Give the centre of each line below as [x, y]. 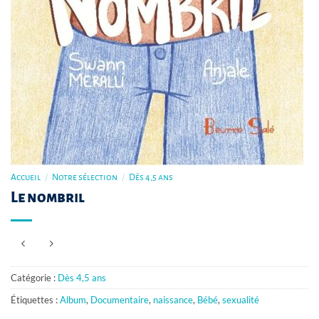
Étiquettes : [35, 300]
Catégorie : [34, 278]
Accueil [26, 177]
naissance [173, 300]
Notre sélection [85, 177]
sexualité [241, 300]
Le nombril [48, 197]
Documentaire [120, 300]
